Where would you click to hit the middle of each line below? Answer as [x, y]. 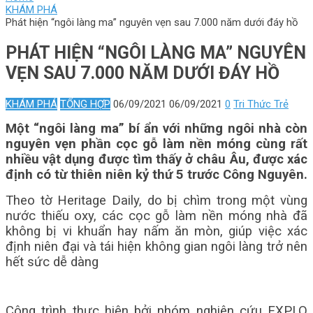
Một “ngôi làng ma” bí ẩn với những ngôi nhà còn [156, 129]
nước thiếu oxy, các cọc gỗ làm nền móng [136, 216]
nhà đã [287, 216]
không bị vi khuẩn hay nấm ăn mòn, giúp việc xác [156, 231]
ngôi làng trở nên [260, 247]
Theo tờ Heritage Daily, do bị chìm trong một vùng [156, 201]
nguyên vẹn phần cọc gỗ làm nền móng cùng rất [156, 144]
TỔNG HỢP [85, 104]
